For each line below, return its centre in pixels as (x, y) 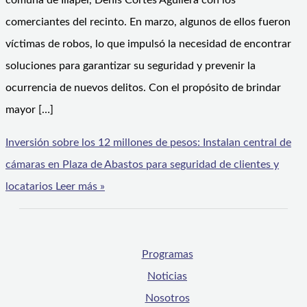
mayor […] (29, 110)
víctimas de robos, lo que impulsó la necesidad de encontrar (148, 44)
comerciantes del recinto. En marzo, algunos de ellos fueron (148, 22)
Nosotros (167, 298)
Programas (167, 255)
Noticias (167, 277)
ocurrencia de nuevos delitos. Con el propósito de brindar (143, 88)
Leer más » (79, 187)
